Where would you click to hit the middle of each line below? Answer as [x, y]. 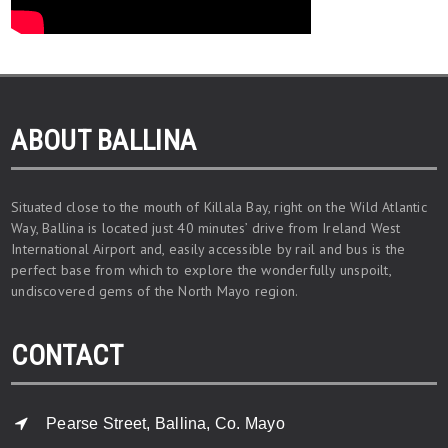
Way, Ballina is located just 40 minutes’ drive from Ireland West [206, 228]
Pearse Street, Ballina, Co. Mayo [165, 424]
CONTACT [67, 356]
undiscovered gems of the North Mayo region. [155, 291]
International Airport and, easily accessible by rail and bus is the [208, 249]
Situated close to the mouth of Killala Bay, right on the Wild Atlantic [219, 207]
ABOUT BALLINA [104, 141]
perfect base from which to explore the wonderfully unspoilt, [201, 270]
